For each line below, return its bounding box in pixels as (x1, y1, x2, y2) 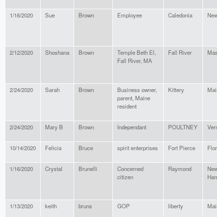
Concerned (117, 165, 143, 173)
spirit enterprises (117, 144, 158, 152)
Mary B (45, 123, 63, 131)
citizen (117, 173, 133, 181)
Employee (117, 11, 142, 19)
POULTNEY (168, 123, 198, 131)
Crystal (45, 165, 62, 173)
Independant (117, 123, 146, 131)
